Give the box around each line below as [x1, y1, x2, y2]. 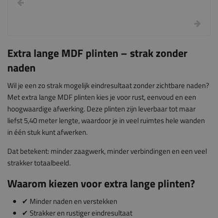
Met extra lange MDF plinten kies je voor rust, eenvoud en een [7, 91, 196, 103]
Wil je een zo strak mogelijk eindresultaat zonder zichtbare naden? [7, 80, 209, 91]
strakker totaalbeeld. [7, 157, 71, 168]
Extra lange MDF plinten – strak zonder [7, 45, 187, 61]
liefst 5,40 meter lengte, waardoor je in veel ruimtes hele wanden [7, 115, 205, 126]
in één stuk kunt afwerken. [7, 127, 88, 138]
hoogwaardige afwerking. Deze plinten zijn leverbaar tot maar [7, 103, 196, 114]
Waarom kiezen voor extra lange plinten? [7, 175, 195, 192]
